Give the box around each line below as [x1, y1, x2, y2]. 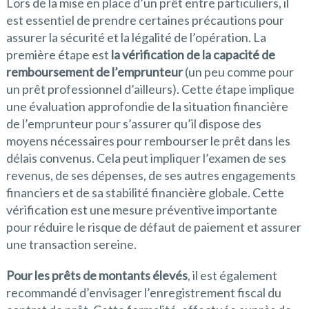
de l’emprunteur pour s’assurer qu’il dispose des [6, 115, 261, 131]
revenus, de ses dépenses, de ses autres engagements [6, 167, 296, 183]
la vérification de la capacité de [110, 46, 275, 62]
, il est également [187, 267, 277, 283]
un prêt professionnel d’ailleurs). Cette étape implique [6, 81, 295, 97]
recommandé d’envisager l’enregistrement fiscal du [6, 284, 281, 300]
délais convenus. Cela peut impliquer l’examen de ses [6, 150, 286, 166]
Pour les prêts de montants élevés [6, 267, 188, 283]
